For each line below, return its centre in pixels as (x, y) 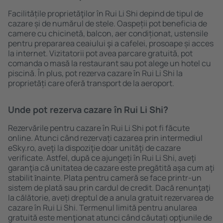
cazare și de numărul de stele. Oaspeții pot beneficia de (108, 23)
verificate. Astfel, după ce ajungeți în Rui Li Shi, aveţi (102, 158)
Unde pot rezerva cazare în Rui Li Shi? (88, 110)
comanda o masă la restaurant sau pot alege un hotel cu (110, 63)
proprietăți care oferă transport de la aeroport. (91, 83)
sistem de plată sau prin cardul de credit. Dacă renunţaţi (109, 188)
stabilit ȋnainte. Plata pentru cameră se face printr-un (105, 178)
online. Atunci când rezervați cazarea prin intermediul (105, 138)
